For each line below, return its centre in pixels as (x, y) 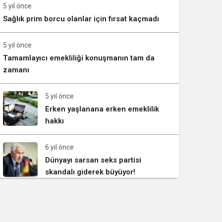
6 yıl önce (59, 147)
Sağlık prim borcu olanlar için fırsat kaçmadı (81, 19)
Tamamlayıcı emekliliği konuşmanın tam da (79, 58)
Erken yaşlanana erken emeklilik (102, 109)
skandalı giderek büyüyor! (90, 172)
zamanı (16, 70)
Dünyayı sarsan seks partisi (93, 160)
